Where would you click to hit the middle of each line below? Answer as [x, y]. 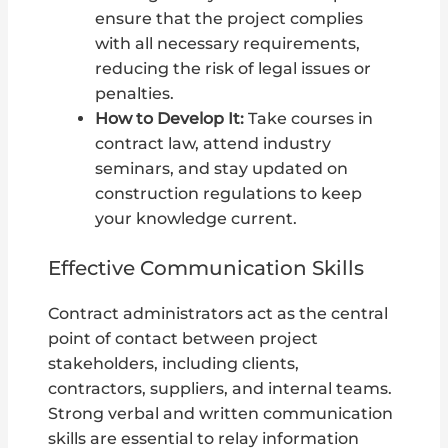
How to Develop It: [169, 119]
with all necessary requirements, [227, 44]
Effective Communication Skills [206, 267]
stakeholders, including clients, [174, 363]
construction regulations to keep [228, 194]
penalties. [134, 94]
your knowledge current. [195, 219]
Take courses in [308, 119]
